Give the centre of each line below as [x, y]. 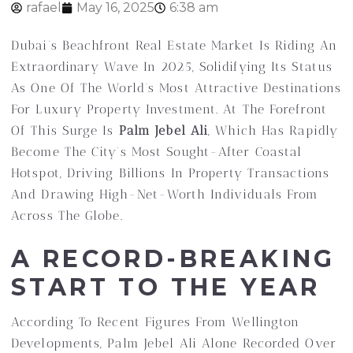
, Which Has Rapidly [273, 130]
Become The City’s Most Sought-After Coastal [157, 152]
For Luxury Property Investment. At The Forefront [169, 109]
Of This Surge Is [65, 130]
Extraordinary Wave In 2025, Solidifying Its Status [172, 67]
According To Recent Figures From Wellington [156, 322]
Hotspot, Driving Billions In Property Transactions [171, 173]
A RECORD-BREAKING [173, 259]
